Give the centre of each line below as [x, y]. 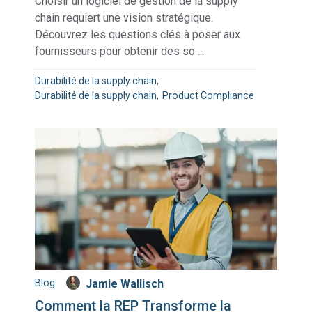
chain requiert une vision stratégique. [124, 18]
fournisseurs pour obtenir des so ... [120, 52]
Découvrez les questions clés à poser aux [138, 35]
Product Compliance [209, 95]
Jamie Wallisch [125, 284]
